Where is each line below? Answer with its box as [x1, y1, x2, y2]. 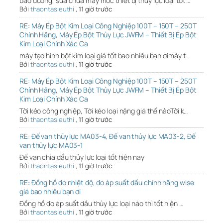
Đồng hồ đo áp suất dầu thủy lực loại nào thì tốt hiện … [19, 199, 183, 209]
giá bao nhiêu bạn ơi [19, 187, 81, 197]
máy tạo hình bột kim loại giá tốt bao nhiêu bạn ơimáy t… [19, 51, 190, 61]
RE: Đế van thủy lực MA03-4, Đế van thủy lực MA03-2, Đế [19, 131, 196, 141]
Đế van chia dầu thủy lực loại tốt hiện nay [19, 152, 144, 162]
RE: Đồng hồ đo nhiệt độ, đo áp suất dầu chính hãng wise [19, 178, 194, 188]
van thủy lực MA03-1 [19, 140, 83, 150]
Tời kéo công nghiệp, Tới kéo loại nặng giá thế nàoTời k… [19, 106, 188, 116]
